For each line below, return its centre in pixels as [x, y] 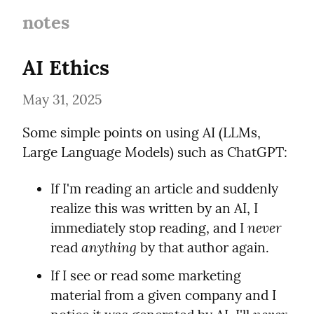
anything [109, 247]
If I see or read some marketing [146, 276]
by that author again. [203, 248]
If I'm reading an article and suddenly [164, 189]
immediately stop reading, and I [149, 228]
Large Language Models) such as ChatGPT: [155, 152]
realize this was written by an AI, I [154, 209]
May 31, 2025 [62, 99]
